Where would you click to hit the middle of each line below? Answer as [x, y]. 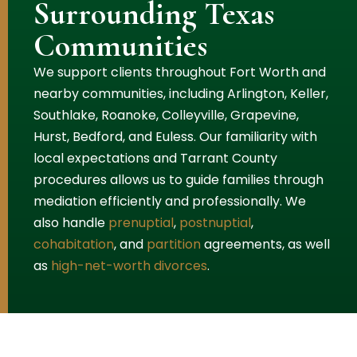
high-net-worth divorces [129, 265]
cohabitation [74, 244]
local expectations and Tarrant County [155, 158]
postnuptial [215, 222]
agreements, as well [265, 244]
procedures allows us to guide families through [178, 179]
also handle [71, 222]
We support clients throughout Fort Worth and [180, 72]
